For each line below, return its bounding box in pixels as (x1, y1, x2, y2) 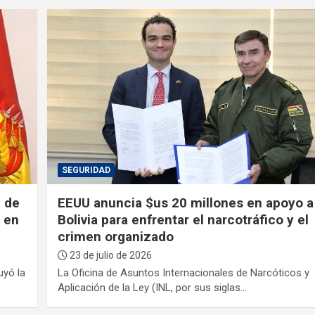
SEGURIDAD (62, 165, 111, 175)
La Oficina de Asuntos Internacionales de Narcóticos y (58, 266, 310, 279)
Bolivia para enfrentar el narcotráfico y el (58, 211, 309, 228)
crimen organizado (58, 228, 174, 245)
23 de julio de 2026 (67, 249, 153, 261)
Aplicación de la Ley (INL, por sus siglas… (58, 281, 247, 294)
